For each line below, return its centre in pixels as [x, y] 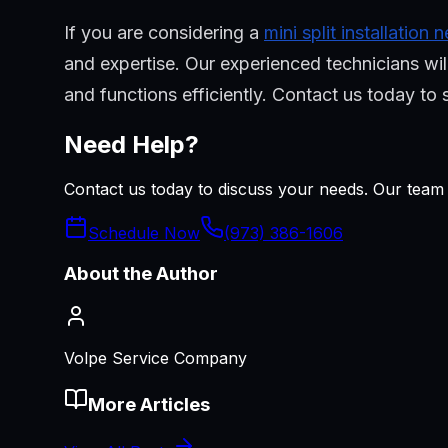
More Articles [149, 404]
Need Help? [131, 145]
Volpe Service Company [155, 357]
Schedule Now [144, 233]
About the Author [141, 274]
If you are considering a [164, 33]
